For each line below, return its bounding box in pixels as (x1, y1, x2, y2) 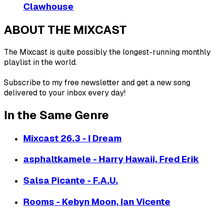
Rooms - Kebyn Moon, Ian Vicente (23, 195, 170, 208)
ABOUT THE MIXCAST (4, 22, 127, 37)
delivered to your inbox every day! (4, 87, 125, 98)
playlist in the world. (4, 57, 77, 67)
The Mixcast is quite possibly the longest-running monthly (4, 46, 211, 57)
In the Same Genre (4, 107, 109, 123)
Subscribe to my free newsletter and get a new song (4, 77, 190, 88)
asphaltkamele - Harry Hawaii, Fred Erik (23, 153, 199, 166)
